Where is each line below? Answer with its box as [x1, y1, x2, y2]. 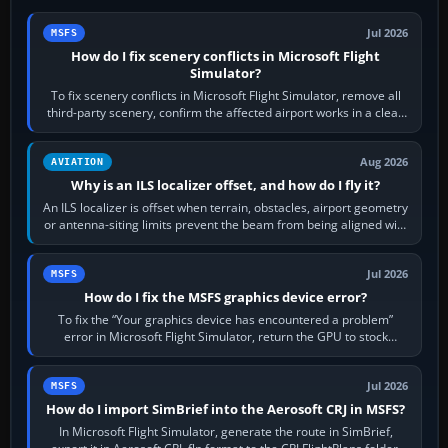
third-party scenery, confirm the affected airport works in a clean [46, 104, 405, 122]
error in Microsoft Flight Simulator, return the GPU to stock [63, 328, 388, 346]
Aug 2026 [360, 155, 409, 170]
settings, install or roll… [161, 345, 290, 363]
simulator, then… [179, 121, 273, 139]
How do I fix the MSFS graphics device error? [84, 288, 368, 307]
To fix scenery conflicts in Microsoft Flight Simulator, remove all [50, 87, 401, 105]
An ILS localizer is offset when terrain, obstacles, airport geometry [43, 199, 409, 217]
